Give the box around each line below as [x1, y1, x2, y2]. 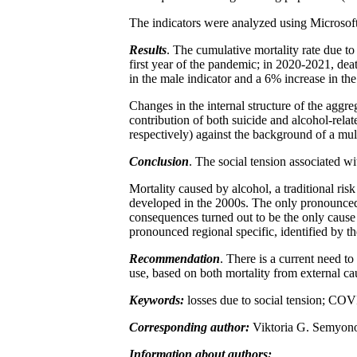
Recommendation [129, 251, 220, 265]
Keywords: [129, 292, 184, 307]
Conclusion [129, 154, 189, 168]
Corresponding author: [129, 320, 253, 334]
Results [129, 42, 167, 57]
